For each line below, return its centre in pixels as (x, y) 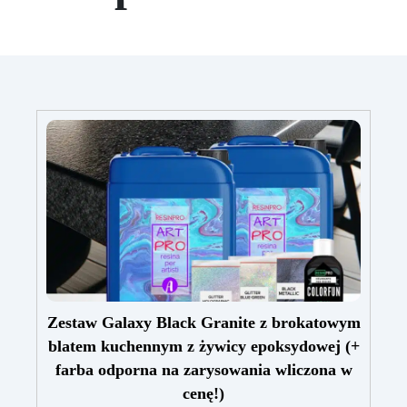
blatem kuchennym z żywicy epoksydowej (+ (203, 347)
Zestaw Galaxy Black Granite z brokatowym (203, 323)
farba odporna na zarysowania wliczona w (203, 370)
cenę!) (203, 394)
